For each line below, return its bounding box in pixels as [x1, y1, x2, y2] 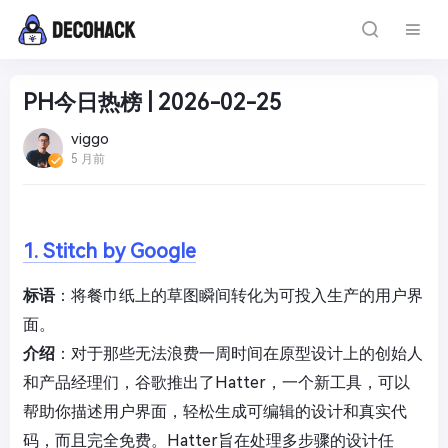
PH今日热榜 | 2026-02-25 [23, 90, 282, 115]
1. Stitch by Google [23, 239, 196, 263]
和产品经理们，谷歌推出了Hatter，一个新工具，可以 [23, 373, 410, 392]
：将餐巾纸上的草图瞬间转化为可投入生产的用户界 [55, 286, 423, 305]
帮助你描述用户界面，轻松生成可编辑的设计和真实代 [23, 402, 407, 421]
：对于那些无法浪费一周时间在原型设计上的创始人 [55, 344, 423, 363]
